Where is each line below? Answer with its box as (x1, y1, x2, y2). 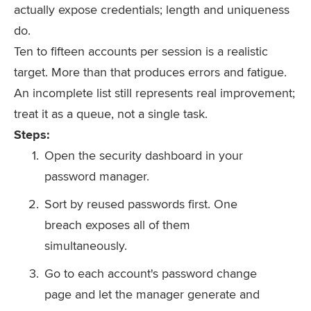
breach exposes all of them (44, 216, 190, 233)
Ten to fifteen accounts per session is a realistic (14, 42, 268, 60)
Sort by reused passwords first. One (44, 195, 237, 212)
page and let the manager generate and (44, 285, 260, 303)
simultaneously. (44, 237, 127, 254)
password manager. (44, 167, 149, 185)
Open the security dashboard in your (44, 146, 243, 164)
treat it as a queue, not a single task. (14, 105, 208, 122)
